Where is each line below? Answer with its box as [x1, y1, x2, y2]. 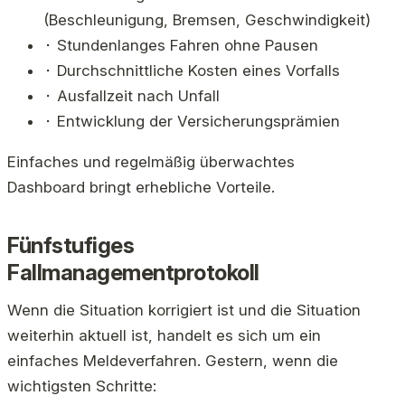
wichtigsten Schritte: [7, 377, 156, 396]
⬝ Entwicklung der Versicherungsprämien [43, 112, 340, 131]
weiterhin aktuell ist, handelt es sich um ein [7, 326, 321, 345]
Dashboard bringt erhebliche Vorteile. [7, 178, 275, 197]
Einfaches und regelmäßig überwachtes [7, 153, 295, 172]
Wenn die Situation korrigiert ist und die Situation [7, 301, 361, 320]
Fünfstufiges [7, 232, 135, 259]
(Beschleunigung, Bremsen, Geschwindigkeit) [43, 11, 371, 30]
